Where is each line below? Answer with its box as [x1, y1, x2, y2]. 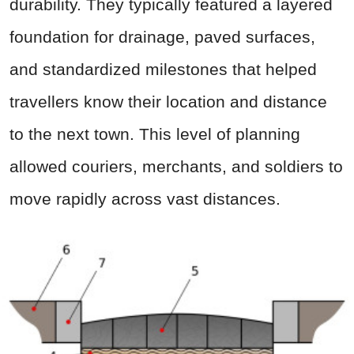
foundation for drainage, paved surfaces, [9, 28, 315, 47]
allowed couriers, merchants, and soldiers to [9, 157, 343, 176]
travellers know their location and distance [9, 92, 327, 111]
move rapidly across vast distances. [9, 190, 281, 209]
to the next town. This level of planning [9, 125, 300, 144]
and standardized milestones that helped [9, 60, 317, 79]
